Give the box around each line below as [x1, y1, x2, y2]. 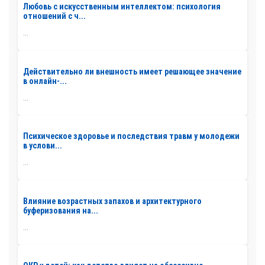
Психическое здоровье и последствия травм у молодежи [23, 131, 240, 141]
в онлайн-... [23, 76, 67, 86]
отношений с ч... [23, 11, 86, 21]
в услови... [23, 141, 62, 151]
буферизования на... [23, 205, 98, 215]
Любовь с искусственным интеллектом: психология [23, 1, 221, 11]
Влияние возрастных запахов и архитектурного [23, 196, 202, 206]
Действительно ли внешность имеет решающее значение [23, 66, 241, 76]
